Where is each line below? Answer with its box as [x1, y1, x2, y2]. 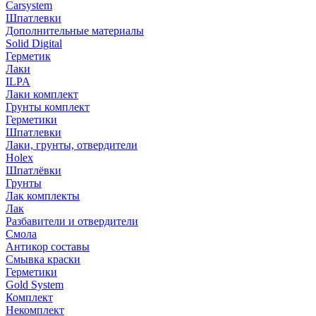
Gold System [6, 279, 63, 291]
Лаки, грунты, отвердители [6, 139, 138, 151]
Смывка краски [6, 253, 80, 265]
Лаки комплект [6, 88, 78, 100]
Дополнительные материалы [6, 25, 144, 37]
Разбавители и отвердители [6, 215, 138, 227]
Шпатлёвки [6, 164, 61, 176]
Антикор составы [6, 241, 90, 253]
